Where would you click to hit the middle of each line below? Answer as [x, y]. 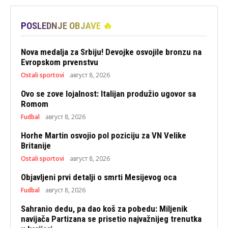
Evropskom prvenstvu [60, 62]
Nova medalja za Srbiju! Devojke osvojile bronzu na [111, 52]
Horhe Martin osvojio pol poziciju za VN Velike [104, 136]
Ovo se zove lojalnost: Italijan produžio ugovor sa [108, 94]
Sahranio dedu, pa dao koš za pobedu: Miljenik [104, 209]
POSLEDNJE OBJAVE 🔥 [67, 26]
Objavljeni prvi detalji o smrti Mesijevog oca [99, 177]
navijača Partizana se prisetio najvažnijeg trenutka [111, 219]
